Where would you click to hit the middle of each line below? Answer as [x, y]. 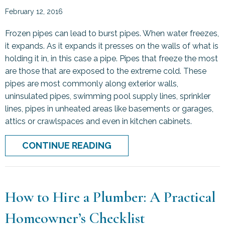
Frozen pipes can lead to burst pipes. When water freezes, [112, 33]
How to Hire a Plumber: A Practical [110, 197]
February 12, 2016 [34, 11]
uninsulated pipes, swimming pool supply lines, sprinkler [108, 96]
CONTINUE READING [67, 145]
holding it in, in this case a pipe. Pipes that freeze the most [111, 58]
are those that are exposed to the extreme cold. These [106, 71]
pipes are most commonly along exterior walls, [92, 83]
